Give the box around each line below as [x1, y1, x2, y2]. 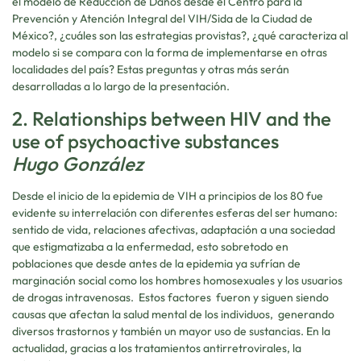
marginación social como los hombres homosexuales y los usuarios [12, 272, 342, 288]
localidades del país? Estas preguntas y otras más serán [12, 62, 289, 77]
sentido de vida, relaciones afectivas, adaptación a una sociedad [12, 222, 335, 237]
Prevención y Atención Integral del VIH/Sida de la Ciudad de [12, 11, 313, 27]
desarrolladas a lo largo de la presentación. [12, 79, 230, 94]
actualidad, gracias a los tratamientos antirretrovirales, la [12, 340, 301, 355]
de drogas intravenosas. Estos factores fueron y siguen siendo [12, 289, 329, 305]
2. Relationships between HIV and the [12, 106, 331, 131]
